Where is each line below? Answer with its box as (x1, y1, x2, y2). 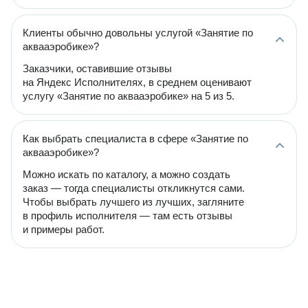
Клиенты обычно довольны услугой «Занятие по (23, 27, 253, 38)
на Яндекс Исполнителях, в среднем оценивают (23, 76, 252, 88)
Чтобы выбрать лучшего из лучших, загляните (23, 196, 244, 208)
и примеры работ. (23, 223, 104, 235)
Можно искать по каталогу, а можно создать (23, 168, 230, 180)
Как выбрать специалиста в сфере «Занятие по (23, 133, 248, 144)
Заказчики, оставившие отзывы (23, 63, 172, 74)
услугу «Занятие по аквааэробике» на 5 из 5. (23, 90, 234, 102)
